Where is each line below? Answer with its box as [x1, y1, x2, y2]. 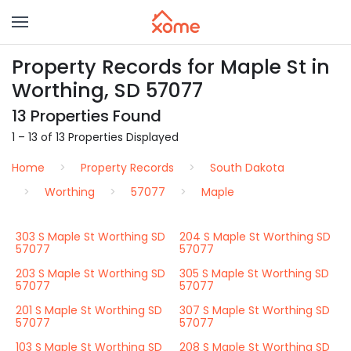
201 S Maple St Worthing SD [16, 302, 162, 318]
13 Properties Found [12, 105, 161, 127]
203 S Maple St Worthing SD [16, 266, 165, 281]
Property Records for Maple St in [12, 53, 330, 81]
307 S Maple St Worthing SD [179, 302, 330, 318]
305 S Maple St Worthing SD [179, 266, 329, 281]
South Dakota [210, 160, 284, 175]
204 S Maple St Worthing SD [179, 229, 331, 244]
